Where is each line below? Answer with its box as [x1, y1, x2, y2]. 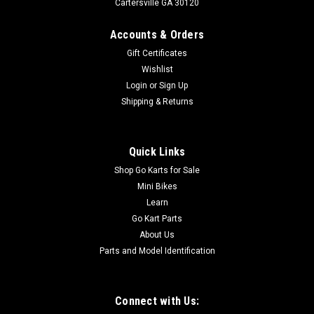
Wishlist [141, 64, 173, 74]
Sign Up [159, 81, 189, 90]
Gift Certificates [127, 48, 187, 58]
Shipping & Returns [121, 97, 193, 107]
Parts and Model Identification [99, 246, 215, 256]
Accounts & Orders [109, 28, 205, 41]
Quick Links [128, 145, 186, 158]
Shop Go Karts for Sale [114, 165, 200, 175]
